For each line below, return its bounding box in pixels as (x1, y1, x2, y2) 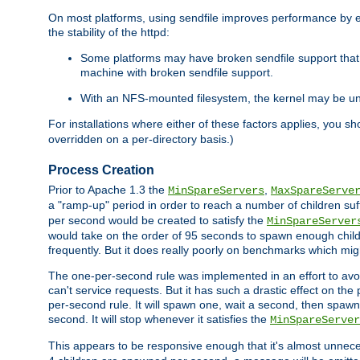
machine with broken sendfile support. (80, 66, 273, 80)
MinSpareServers (168, 184, 264, 198)
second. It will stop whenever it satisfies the (48, 313, 270, 326)
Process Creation (48, 162, 154, 177)
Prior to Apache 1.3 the (48, 183, 168, 197)
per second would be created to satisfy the (48, 214, 267, 227)
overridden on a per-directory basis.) (48, 133, 234, 146)
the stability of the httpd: (48, 26, 170, 39)
